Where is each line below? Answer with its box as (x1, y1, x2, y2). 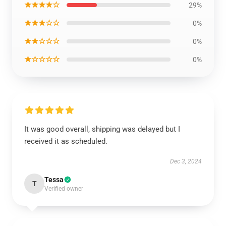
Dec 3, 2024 (170, 158, 202, 165)
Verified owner (44, 185, 83, 192)
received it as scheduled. (24, 137, 107, 146)
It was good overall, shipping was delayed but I (24, 125, 180, 134)
